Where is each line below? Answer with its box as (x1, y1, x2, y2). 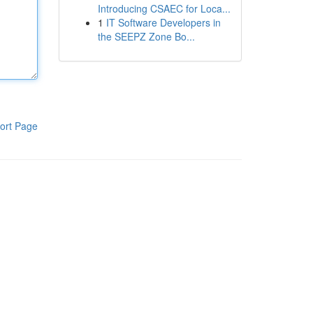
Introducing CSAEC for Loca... (97, 1, 231, 15)
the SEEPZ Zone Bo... (97, 29, 195, 43)
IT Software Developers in (105, 15, 221, 29)
